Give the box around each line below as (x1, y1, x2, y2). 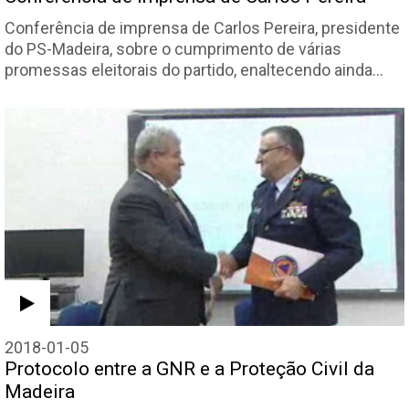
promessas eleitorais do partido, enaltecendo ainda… (5, 60, 383, 79)
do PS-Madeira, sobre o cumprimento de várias (5, 39, 341, 58)
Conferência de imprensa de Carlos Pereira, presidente (5, 18, 400, 37)
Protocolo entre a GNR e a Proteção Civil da (5, 357, 374, 380)
